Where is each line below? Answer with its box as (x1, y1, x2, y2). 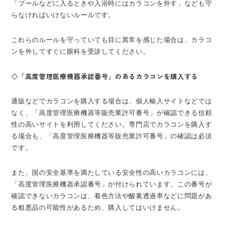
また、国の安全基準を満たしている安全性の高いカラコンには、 (11, 168, 212, 176)
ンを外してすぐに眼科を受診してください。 (11, 47, 150, 55)
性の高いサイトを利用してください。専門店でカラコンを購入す (11, 120, 212, 128)
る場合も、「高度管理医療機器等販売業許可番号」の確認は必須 (11, 132, 212, 140)
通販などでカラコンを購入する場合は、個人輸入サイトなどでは (11, 97, 212, 105)
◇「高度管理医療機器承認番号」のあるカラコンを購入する (11, 71, 198, 81)
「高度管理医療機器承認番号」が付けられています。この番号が (11, 180, 212, 188)
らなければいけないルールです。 (11, 11, 116, 19)
